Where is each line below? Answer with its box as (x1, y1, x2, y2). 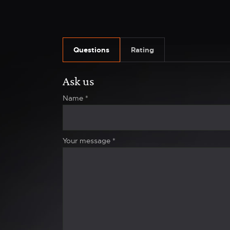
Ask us (63, 75, 94, 88)
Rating (131, 45, 154, 54)
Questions (73, 45, 109, 54)
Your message (63, 136, 110, 145)
